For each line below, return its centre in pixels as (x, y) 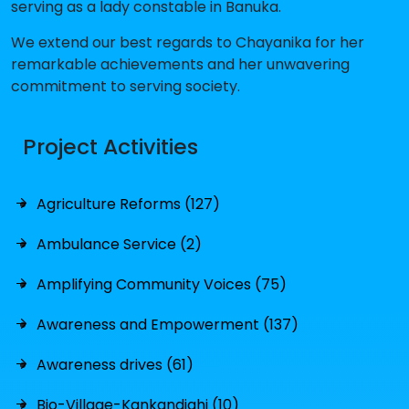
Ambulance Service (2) (119, 244)
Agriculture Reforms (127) (128, 204)
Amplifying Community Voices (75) (162, 284)
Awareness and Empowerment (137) (168, 324)
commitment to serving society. (126, 86)
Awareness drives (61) (115, 364)
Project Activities (110, 146)
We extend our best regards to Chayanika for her (188, 42)
